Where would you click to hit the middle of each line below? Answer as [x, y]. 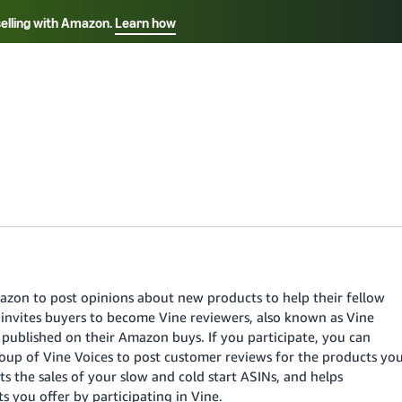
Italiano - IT [143, 71]
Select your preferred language [201, 42]
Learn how [145, 22]
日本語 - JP [248, 72]
